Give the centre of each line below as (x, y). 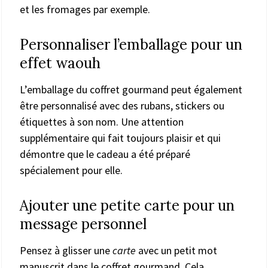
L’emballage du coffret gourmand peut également (131, 89)
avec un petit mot (176, 250)
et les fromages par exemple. (85, 9)
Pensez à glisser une (66, 250)
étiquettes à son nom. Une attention (102, 121)
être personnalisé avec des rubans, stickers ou (122, 105)
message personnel (83, 224)
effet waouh (60, 63)
